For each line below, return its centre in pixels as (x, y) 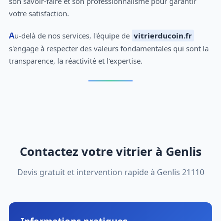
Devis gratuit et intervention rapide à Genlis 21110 (110, 172)
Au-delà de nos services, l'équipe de (73, 35)
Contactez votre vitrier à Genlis (110, 151)
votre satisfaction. (39, 13)
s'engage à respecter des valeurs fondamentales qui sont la (109, 48)
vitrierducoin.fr (163, 35)
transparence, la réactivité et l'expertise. (75, 60)
